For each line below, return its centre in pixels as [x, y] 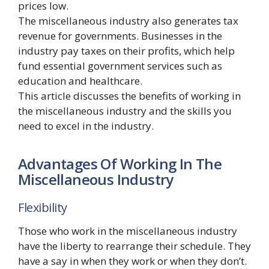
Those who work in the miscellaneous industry [128, 231]
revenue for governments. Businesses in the [120, 36]
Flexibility [43, 208]
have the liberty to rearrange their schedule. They [134, 246]
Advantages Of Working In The [120, 163]
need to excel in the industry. [86, 126]
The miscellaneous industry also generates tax [128, 21]
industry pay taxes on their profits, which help [126, 51]
